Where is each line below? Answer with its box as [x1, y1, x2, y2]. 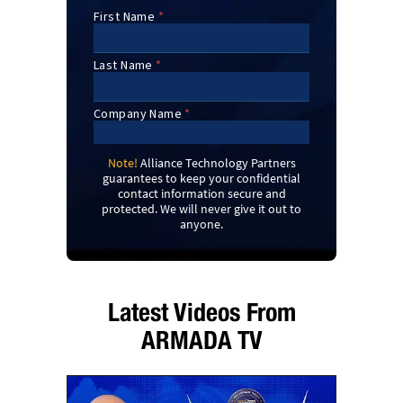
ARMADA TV [140, 324, 263, 354]
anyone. [180, 215, 223, 232]
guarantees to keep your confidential [103, 169, 300, 186]
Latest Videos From [107, 296, 296, 327]
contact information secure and [117, 184, 286, 201]
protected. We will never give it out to [102, 200, 301, 217]
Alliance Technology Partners [137, 154, 296, 171]
